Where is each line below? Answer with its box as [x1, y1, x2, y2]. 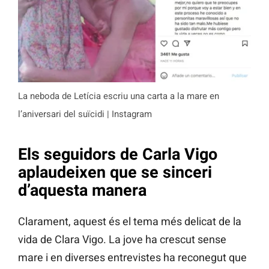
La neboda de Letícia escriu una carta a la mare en [18, 90, 219, 101]
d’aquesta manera [18, 180, 147, 200]
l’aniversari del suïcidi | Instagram [18, 108, 152, 119]
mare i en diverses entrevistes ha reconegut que [18, 251, 247, 264]
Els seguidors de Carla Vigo [18, 144, 217, 164]
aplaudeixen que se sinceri [18, 162, 212, 182]
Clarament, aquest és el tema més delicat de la [18, 215, 241, 228]
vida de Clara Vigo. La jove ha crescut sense [18, 233, 226, 246]
